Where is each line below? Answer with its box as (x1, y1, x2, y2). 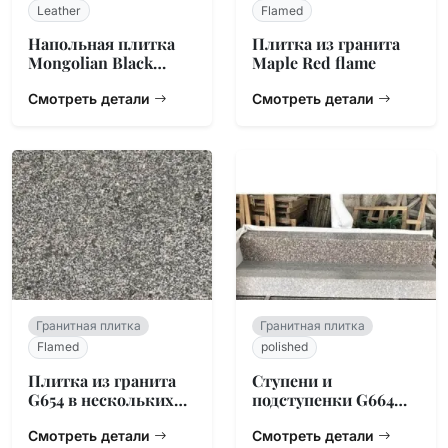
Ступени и (252, 369, 332, 391)
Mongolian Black (28, 51, 153, 73)
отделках (28, 407, 99, 429)
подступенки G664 (252, 388, 394, 410)
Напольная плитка (28, 32, 175, 54)
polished (261, 339, 308, 355)
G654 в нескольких (28, 388, 174, 410)
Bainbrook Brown (252, 407, 383, 429)
